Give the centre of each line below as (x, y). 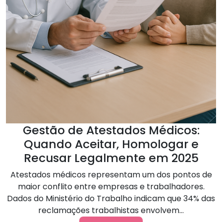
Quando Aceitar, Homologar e (111, 144)
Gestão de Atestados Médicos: (111, 130)
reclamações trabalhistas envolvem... (111, 210)
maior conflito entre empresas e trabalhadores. (111, 186)
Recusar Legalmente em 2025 (111, 158)
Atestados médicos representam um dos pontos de (111, 174)
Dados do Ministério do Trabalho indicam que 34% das (111, 198)
